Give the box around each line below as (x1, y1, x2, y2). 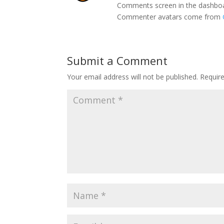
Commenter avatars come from (117, 12, 223, 21)
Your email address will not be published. (67, 72, 198, 81)
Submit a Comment (67, 53, 168, 68)
